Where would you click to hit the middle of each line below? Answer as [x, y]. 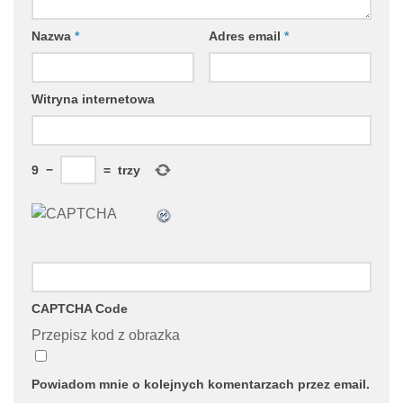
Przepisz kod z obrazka [106, 336]
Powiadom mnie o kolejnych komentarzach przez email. [201, 385]
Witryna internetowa [93, 99]
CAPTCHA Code [80, 309]
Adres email [246, 36]
